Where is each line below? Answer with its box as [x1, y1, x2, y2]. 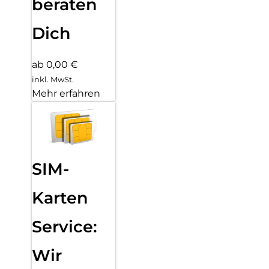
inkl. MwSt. [32, 74, 74, 84]
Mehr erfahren [32, 87, 100, 99]
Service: [32, 217, 97, 237]
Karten [32, 188, 88, 208]
